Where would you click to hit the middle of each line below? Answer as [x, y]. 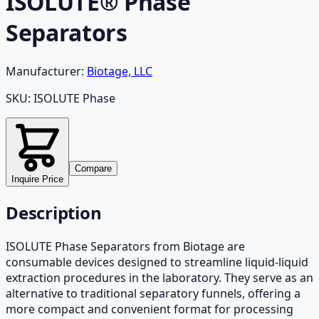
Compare [93, 168]
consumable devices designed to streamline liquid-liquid [157, 262]
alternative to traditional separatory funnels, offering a [153, 293]
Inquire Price [37, 179]
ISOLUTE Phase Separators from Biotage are [125, 246]
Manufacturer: [45, 71]
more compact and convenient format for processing [150, 309]
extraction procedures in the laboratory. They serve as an [159, 277]
